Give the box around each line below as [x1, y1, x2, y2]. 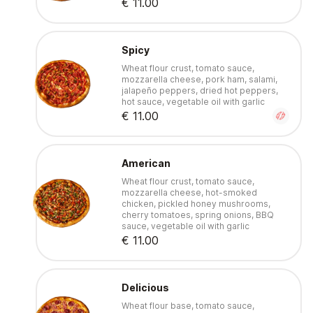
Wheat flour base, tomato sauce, [121, 300, 254, 312]
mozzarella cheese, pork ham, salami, [121, 74, 277, 85]
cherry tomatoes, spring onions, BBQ [121, 210, 274, 221]
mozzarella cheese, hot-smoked [121, 187, 257, 198]
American [121, 157, 170, 170]
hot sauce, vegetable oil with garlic [121, 96, 265, 108]
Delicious [121, 282, 169, 294]
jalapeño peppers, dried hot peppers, [121, 85, 278, 96]
